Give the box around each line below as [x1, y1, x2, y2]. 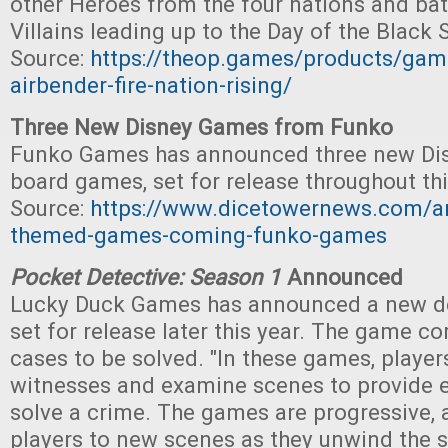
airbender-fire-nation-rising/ [10, 72, 292, 98]
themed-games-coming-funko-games [10, 222, 387, 248]
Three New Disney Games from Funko [10, 114, 393, 140]
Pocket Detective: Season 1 [10, 264, 281, 290]
